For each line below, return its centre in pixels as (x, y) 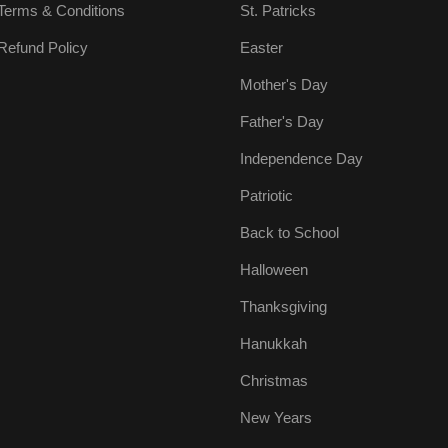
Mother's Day (284, 85)
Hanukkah (273, 344)
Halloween (274, 270)
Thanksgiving (283, 307)
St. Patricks (278, 11)
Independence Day (301, 159)
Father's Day (282, 122)
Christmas (274, 381)
